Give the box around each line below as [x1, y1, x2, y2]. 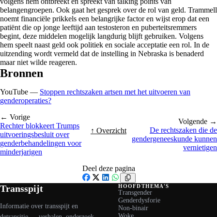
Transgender [118, 188, 152, 196]
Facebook [80, 182, 111, 190]
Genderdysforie [118, 196, 160, 204]
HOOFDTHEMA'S [118, 183, 170, 189]
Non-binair [118, 204, 148, 212]
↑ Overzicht [91, 126, 126, 135]
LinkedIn [100, 182, 128, 190]
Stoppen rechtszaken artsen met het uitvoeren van [40, 87, 190, 96]
